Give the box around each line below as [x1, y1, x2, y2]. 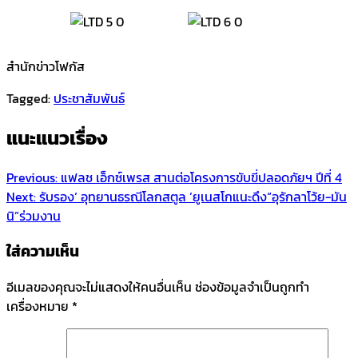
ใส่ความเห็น [6, 240, 79, 263]
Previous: [6, 167, 58, 187]
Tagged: [6, 88, 54, 108]
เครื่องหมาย [6, 296, 72, 316]
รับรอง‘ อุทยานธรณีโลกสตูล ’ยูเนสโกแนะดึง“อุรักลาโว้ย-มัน [39, 186, 347, 206]
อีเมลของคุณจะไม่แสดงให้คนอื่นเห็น [6, 276, 192, 296]
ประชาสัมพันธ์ [54, 88, 125, 108]
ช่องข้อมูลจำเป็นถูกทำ [195, 276, 309, 296]
